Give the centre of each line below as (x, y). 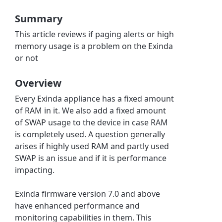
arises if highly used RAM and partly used (92, 146)
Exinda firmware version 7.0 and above (88, 194)
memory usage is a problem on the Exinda (94, 46)
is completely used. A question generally (90, 134)
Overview (38, 83)
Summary (39, 18)
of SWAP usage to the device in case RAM (92, 122)
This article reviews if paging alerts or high (95, 34)
